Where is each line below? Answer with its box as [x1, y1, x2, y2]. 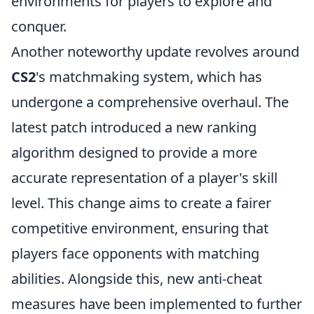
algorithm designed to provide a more [11, 143, 257, 162]
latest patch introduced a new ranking [11, 118, 257, 137]
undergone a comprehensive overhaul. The [11, 93, 289, 111]
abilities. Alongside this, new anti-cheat [11, 269, 262, 288]
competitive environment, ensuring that [11, 219, 268, 238]
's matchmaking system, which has [36, 67, 262, 86]
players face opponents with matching [11, 244, 259, 263]
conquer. [11, 17, 67, 36]
